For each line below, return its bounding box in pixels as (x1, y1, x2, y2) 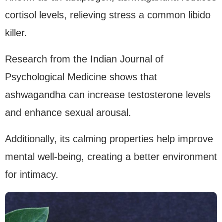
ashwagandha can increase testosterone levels (5, 89, 211, 101)
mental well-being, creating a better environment (5, 151, 217, 163)
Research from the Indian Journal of (5, 54, 164, 65)
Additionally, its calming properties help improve (5, 133, 213, 145)
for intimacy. (5, 169, 58, 180)
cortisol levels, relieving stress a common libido (5, 9, 211, 21)
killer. (5, 27, 27, 39)
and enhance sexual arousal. (5, 107, 131, 118)
